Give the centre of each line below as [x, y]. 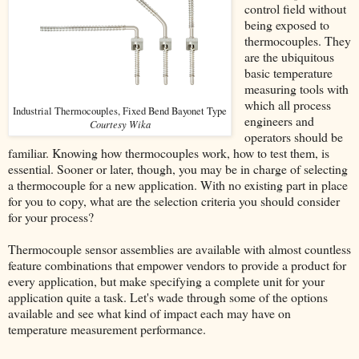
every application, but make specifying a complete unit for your [166, 281]
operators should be [293, 137]
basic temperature [288, 73]
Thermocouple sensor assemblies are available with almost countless [179, 249]
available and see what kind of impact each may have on [149, 313]
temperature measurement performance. [107, 329]
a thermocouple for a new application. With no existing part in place [178, 185]
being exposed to [286, 25]
